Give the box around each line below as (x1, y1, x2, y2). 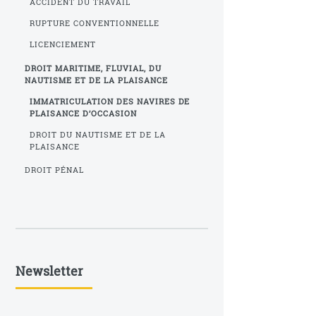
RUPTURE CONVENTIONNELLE (29, 18, 159, 28)
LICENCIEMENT (29, 39, 96, 50)
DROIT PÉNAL (25, 165, 85, 176)
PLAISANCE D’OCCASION (29, 108, 137, 119)
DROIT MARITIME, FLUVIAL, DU (25, 63, 162, 73)
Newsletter (16, 262, 83, 280)
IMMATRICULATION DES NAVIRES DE (29, 96, 190, 107)
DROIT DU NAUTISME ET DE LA (29, 129, 166, 140)
